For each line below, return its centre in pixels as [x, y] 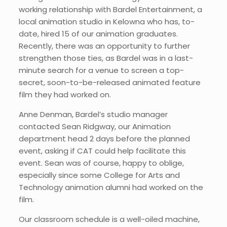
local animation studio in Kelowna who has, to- [106, 22]
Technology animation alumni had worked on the [111, 187]
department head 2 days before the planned [104, 139]
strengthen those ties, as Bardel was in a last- [106, 58]
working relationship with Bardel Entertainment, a [110, 9]
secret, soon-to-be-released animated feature [109, 82]
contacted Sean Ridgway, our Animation [94, 126]
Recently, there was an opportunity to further [104, 46]
